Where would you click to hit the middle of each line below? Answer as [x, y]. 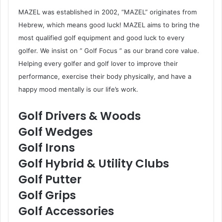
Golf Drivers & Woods [80, 116]
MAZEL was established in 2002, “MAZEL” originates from [108, 12]
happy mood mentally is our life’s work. [78, 89]
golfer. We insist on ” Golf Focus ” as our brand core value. [109, 50]
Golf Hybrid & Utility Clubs [94, 163]
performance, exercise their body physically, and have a [105, 76]
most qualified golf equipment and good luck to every [101, 37]
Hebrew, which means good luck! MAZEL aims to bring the [109, 25]
